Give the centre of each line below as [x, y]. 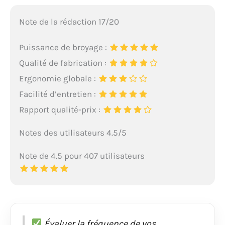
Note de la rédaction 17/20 [69, 21]
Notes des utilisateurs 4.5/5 [73, 132]
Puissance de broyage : [64, 47]
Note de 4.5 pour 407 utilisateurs [82, 155]
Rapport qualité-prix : [61, 109]
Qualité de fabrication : [64, 63]
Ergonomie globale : [58, 78]
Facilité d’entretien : [58, 94]
